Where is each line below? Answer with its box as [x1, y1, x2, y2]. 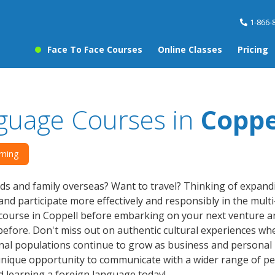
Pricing [238, 44, 268, 56]
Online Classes [158, 44, 222, 56]
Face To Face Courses [47, 44, 142, 56]
